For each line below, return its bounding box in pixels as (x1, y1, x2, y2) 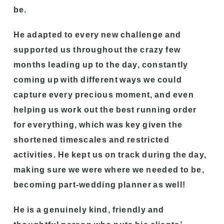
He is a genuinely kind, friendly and (13, 205, 164, 214)
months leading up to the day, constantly (13, 60, 188, 69)
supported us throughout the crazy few (13, 45, 181, 54)
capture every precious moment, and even (13, 90, 194, 99)
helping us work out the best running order (13, 105, 197, 114)
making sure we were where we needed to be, (13, 165, 204, 174)
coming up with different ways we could (13, 75, 182, 84)
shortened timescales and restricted (13, 135, 169, 144)
